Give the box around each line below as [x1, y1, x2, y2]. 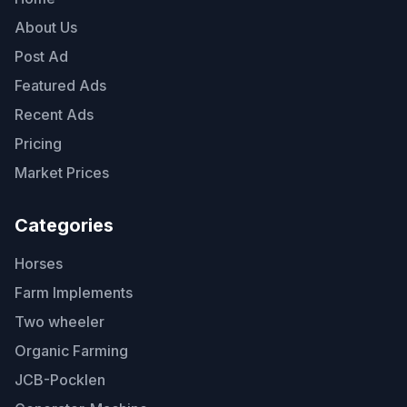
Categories [15, 214, 114, 236]
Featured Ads [15, 76, 106, 94]
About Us [15, 18, 77, 36]
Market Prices [15, 164, 109, 182]
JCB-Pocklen [15, 371, 105, 389]
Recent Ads [15, 105, 94, 124]
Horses [15, 254, 63, 273]
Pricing [15, 134, 62, 153]
